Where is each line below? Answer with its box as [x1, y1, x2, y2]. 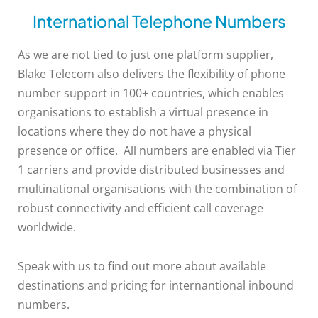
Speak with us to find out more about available [18, 258, 266, 275]
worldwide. [18, 219, 76, 236]
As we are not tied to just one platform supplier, [18, 47, 273, 63]
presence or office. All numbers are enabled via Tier [18, 143, 296, 159]
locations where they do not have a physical [18, 124, 251, 140]
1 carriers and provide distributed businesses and [18, 162, 285, 178]
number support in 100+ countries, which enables [18, 85, 284, 102]
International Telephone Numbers [32, 11, 286, 32]
